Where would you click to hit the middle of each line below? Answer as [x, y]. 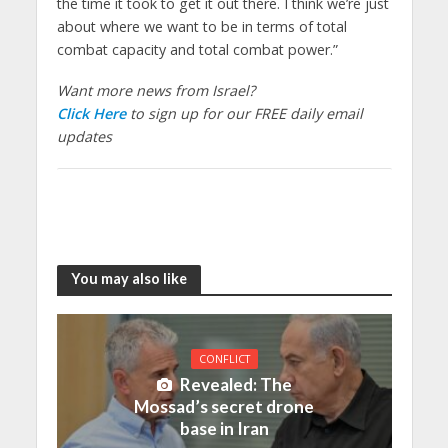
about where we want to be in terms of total [201, 27]
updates [84, 137]
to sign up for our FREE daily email [244, 114]
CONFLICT [224, 358]
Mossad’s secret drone [224, 406]
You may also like [128, 279]
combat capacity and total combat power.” [197, 50]
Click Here [91, 114]
